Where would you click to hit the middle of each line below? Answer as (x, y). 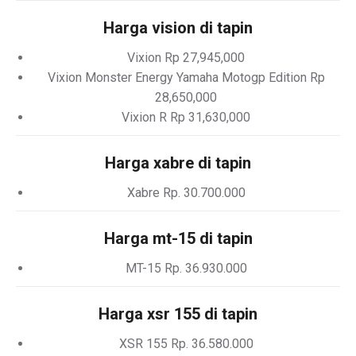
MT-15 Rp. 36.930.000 (186, 268)
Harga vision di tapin (178, 28)
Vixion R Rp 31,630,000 (186, 117)
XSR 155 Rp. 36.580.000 (186, 344)
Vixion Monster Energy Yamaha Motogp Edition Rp (186, 77)
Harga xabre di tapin (178, 163)
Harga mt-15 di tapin (178, 238)
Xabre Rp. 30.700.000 (186, 193)
